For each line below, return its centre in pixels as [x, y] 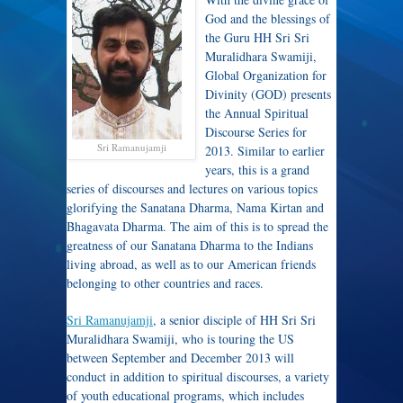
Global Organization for [266, 75]
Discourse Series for [256, 132]
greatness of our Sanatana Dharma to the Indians [190, 245]
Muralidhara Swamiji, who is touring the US [180, 339]
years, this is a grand [257, 170]
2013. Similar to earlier [265, 151]
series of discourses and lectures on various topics [192, 188]
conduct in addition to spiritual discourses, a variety [198, 376]
